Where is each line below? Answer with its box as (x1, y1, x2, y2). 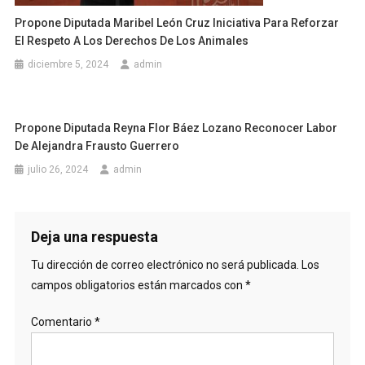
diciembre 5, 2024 (28, 58, 109, 70)
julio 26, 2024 (28, 163, 89, 175)
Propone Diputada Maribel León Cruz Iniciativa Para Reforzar (15, 15, 340, 29)
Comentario (30, 314, 95, 328)
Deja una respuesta (30, 227, 158, 245)
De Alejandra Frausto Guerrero (15, 139, 180, 152)
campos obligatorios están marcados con (30, 278, 245, 292)
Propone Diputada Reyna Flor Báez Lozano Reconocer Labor (15, 121, 338, 134)
